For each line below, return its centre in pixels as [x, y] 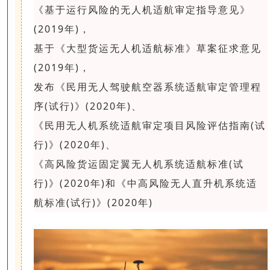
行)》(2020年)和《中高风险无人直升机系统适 [146, 183]
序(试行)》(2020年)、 [88, 106]
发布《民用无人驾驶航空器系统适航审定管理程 [148, 86]
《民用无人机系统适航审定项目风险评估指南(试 [150, 125]
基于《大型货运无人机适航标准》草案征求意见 [148, 48]
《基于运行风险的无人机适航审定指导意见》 [142, 9]
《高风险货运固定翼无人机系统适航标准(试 [139, 164]
